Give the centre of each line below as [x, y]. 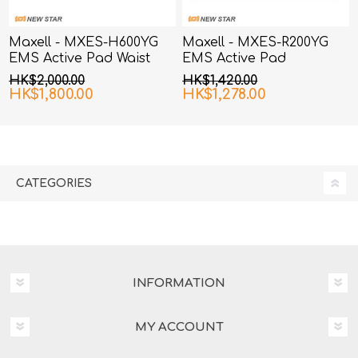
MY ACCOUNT [179, 327]
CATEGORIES [54, 183]
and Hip [36, 74]
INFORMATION [179, 283]
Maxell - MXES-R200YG [256, 42]
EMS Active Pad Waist [80, 58]
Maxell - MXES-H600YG [84, 42]
